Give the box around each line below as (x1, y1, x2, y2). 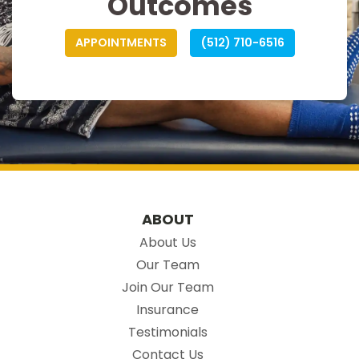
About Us (139, 232, 196, 252)
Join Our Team (121, 277, 214, 296)
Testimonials (127, 322, 208, 341)
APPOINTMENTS (75, 34, 167, 50)
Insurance (136, 300, 199, 319)
